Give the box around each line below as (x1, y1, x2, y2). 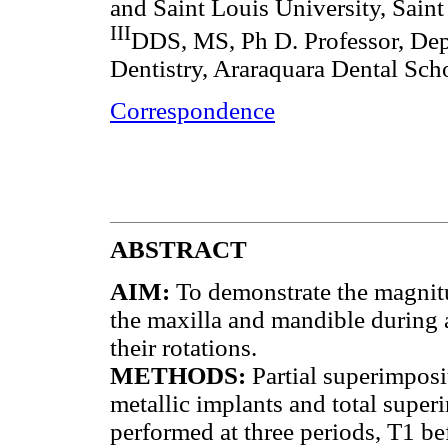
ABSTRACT (110, 236, 247, 264)
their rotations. (110, 333, 257, 361)
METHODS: (110, 361, 252, 389)
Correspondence (110, 96, 275, 124)
